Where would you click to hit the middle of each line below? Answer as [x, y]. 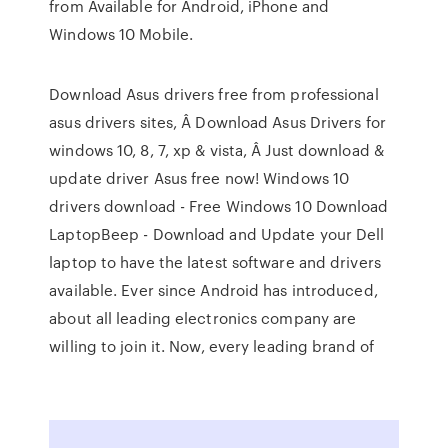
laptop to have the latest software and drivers [215, 262]
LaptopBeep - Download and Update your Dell [217, 234]
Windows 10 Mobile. [121, 34]
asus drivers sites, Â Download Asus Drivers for [217, 122]
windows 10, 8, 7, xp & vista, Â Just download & [216, 150]
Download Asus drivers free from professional [214, 94]
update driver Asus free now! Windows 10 [199, 178]
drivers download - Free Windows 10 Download [219, 206]
